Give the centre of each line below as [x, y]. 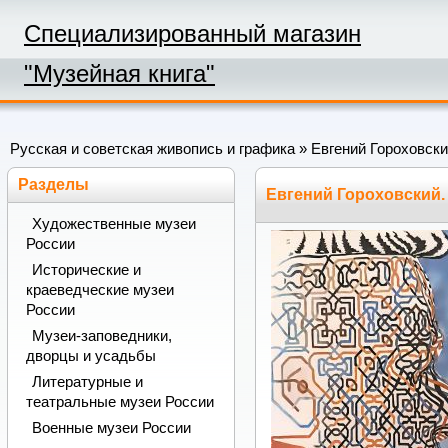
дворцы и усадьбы [90, 356]
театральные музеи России [119, 401]
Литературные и [87, 381]
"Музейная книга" [119, 73]
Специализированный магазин [192, 33]
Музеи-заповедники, [101, 336]
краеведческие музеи [99, 290]
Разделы [54, 184]
